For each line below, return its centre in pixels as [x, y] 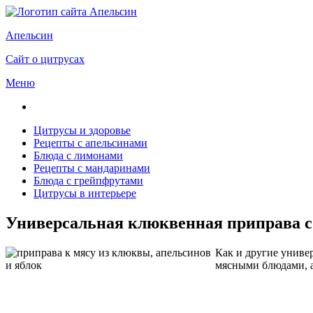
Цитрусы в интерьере [85, 193]
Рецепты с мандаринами [92, 168]
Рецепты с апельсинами [90, 143]
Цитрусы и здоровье [82, 130]
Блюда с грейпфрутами [88, 181]
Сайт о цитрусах [45, 59]
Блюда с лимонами [78, 155]
